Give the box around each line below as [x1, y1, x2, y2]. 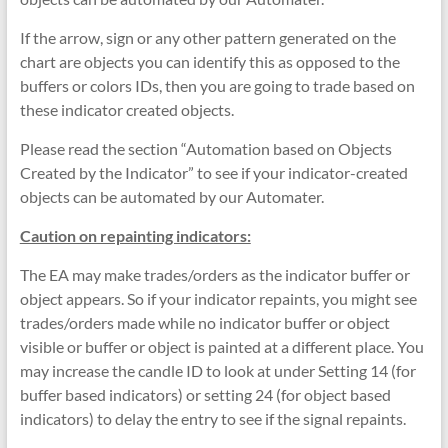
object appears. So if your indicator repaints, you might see [19, 288, 417, 308]
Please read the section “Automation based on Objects [19, 138, 392, 158]
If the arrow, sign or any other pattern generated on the [19, 27, 396, 47]
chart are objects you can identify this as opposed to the [19, 51, 400, 71]
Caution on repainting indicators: [19, 225, 251, 245]
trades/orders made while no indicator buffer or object [19, 312, 390, 332]
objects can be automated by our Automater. [19, 186, 324, 206]
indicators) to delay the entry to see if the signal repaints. [19, 408, 406, 428]
